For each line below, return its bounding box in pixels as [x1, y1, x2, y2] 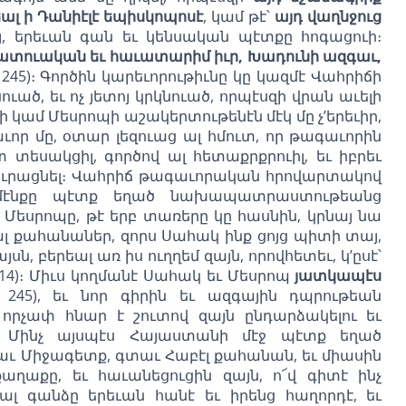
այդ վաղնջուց [275, 5, 382, 26]
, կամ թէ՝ [203, 5, 275, 26]
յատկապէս [295, 265, 382, 285]
